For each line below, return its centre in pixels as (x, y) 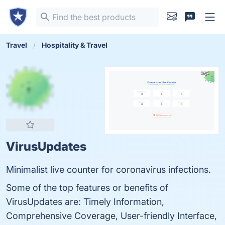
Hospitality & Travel (75, 45)
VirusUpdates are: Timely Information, (85, 202)
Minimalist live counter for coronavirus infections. (108, 170)
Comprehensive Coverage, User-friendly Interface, (111, 216)
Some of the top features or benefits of (87, 188)
